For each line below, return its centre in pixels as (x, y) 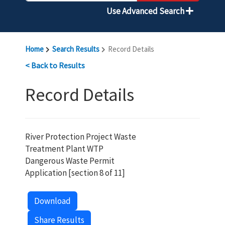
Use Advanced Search (146, 11)
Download (52, 201)
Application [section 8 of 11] (75, 173)
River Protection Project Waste (81, 137)
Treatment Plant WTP (64, 149)
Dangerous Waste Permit (70, 161)
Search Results (76, 49)
